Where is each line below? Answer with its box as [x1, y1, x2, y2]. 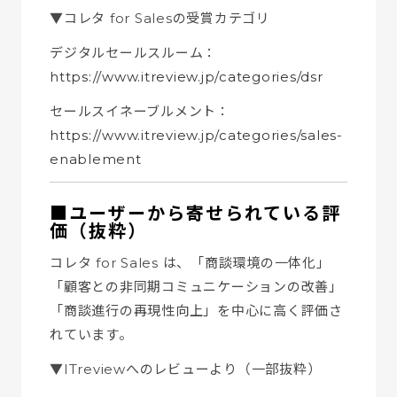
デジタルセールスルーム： [50, 44, 217, 61]
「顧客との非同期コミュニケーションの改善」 [50, 278, 343, 295]
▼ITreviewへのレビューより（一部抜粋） [50, 361, 322, 378]
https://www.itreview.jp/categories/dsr [50, 68, 323, 85]
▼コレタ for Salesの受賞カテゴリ [50, 10, 270, 27]
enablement [50, 151, 142, 167]
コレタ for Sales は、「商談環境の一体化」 [50, 254, 331, 271]
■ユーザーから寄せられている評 [50, 203, 341, 224]
